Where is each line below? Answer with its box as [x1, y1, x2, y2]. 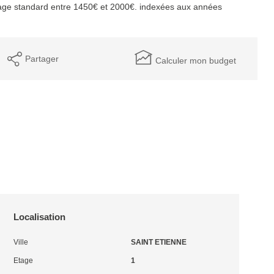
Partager [25, 53, 59, 64]
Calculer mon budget [155, 55, 236, 65]
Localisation [13, 212, 66, 222]
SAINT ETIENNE [130, 238, 187, 246]
